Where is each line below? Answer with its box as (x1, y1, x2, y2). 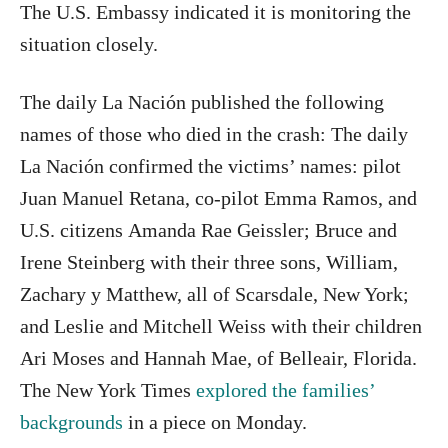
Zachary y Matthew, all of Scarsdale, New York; (20, 282, 409, 305)
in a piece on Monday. (128, 410, 307, 433)
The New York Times (20, 378, 196, 401)
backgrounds (20, 410, 128, 433)
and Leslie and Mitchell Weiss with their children (20, 314, 422, 337)
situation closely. (20, 32, 158, 55)
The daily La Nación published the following (20, 90, 384, 113)
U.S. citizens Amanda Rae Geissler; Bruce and (20, 218, 397, 241)
